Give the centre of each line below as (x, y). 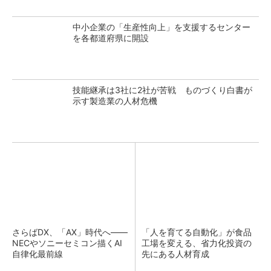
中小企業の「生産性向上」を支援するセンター (162, 27)
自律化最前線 (38, 254)
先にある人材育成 (175, 254)
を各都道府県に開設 (111, 38)
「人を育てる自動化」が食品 (197, 232)
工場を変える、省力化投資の (197, 243)
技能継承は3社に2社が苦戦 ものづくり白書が (162, 90)
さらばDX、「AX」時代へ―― (70, 232)
